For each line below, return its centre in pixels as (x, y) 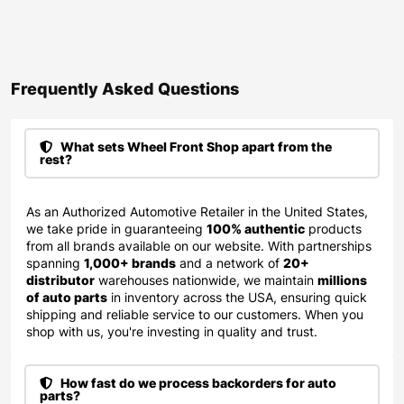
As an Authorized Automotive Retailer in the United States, (197, 211)
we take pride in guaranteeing (116, 228)
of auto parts (67, 297)
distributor (60, 280)
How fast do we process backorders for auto (197, 382)
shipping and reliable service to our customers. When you (195, 314)
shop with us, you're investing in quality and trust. (172, 331)
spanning (55, 262)
